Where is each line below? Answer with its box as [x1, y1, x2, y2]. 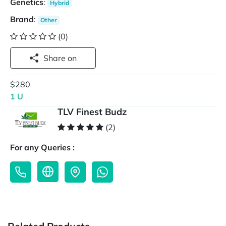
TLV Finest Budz [58, 106, 127, 118]
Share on [68, 53, 77, 63]
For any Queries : [10, 142, 75, 153]
